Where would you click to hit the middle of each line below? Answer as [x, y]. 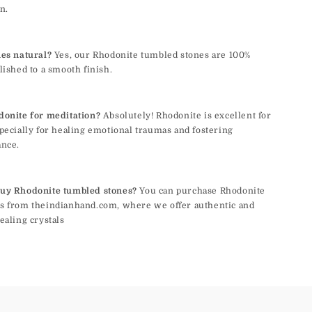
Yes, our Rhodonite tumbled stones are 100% [151, 55]
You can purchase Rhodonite [201, 191]
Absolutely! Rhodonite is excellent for [186, 116]
